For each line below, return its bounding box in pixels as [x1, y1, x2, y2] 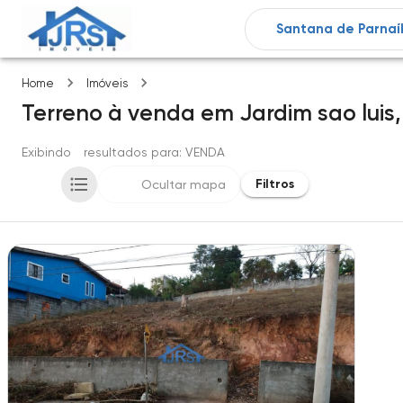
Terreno [22, 100, 103, 126]
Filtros [255, 176, 294, 192]
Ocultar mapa [141, 177, 226, 192]
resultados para [84, 145, 179, 159]
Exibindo [22, 145, 71, 159]
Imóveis [86, 76, 128, 90]
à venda [108, 100, 195, 126]
